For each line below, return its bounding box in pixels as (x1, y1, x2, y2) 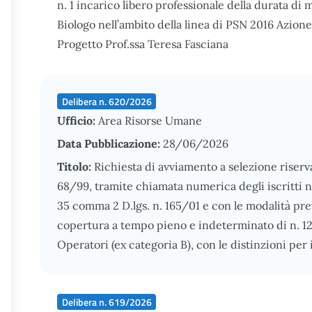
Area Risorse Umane (98, 114, 202, 127)
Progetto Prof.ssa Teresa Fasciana (57, 37, 228, 51)
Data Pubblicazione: (57, 136, 163, 150)
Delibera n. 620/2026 (61, 93, 152, 109)
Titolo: (57, 159, 94, 173)
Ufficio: (57, 114, 98, 127)
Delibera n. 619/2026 (61, 294, 152, 309)
